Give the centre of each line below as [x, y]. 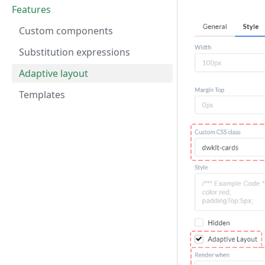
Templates [42, 95]
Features [31, 9]
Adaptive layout [54, 73]
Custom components [66, 31]
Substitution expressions [75, 52]
